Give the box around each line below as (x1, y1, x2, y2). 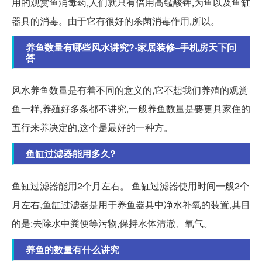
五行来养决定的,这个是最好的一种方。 (12, 120, 173, 135)
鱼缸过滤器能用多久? (26, 147, 116, 161)
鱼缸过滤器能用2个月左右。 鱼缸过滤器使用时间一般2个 (12, 179, 249, 193)
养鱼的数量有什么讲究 (26, 243, 119, 257)
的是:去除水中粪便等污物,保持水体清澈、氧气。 (12, 216, 213, 230)
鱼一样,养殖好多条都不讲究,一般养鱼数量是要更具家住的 (12, 102, 250, 116)
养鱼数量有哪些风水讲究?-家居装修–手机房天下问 (26, 40, 236, 54)
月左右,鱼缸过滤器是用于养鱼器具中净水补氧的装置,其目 (12, 198, 250, 212)
